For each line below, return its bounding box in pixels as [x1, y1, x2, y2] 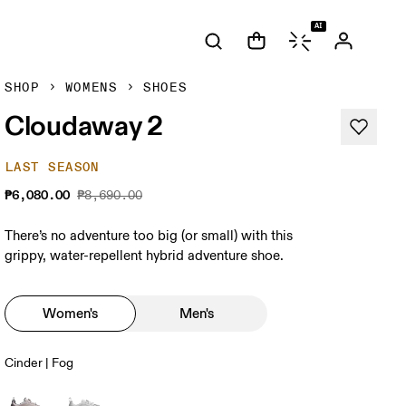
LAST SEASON [5, 159, 100, 175]
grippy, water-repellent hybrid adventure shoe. [5, 247, 285, 265]
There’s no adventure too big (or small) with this [5, 227, 294, 245]
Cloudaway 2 [5, 108, 163, 142]
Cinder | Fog [5, 355, 74, 371]
